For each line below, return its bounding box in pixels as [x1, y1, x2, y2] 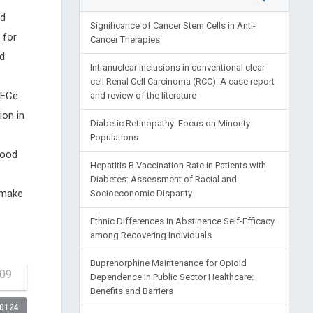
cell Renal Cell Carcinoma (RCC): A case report [89, 76, 275, 87]
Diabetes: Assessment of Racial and [89, 174, 237, 184]
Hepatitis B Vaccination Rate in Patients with [89, 160, 266, 170]
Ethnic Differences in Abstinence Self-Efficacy [89, 216, 275, 226]
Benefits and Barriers [89, 286, 173, 296]
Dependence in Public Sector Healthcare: [89, 272, 254, 282]
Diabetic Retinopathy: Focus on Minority [89, 118, 250, 129]
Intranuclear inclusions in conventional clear [89, 62, 265, 73]
